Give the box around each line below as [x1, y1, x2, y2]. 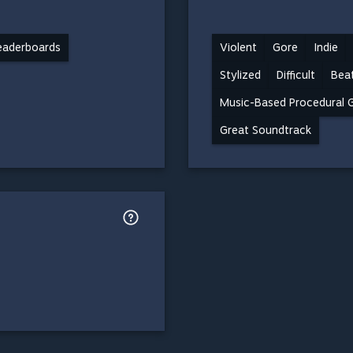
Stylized [220, 68, 261, 81]
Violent [220, 40, 257, 54]
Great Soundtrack [220, 123, 311, 136]
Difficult [277, 68, 315, 81]
